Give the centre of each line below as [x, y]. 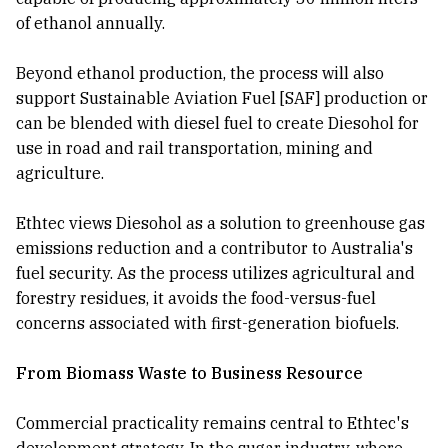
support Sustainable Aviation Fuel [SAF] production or [222, 98]
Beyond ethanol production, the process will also [200, 73]
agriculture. [60, 173]
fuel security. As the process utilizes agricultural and [215, 273]
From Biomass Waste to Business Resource [189, 373]
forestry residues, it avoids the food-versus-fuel [196, 298]
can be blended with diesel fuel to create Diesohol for [217, 123]
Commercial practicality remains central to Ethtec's [212, 423]
